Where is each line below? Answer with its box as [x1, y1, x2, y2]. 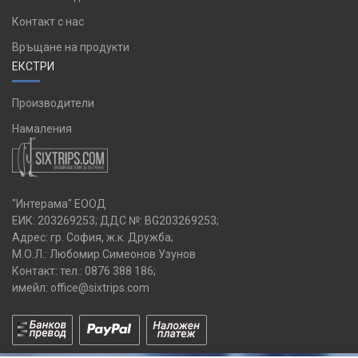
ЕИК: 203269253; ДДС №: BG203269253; [12, 213, 219, 227]
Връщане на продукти [12, 41, 129, 54]
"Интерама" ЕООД [12, 197, 106, 210]
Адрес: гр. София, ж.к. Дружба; [12, 230, 173, 244]
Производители [12, 97, 94, 109]
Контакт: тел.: [12, 264, 85, 277]
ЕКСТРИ [12, 60, 54, 73]
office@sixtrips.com [50, 280, 149, 294]
